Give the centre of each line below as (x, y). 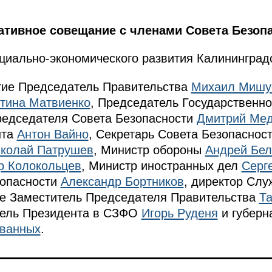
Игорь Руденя (179, 213)
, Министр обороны (149, 150)
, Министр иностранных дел (161, 165)
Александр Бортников (122, 181)
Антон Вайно (53, 134)
